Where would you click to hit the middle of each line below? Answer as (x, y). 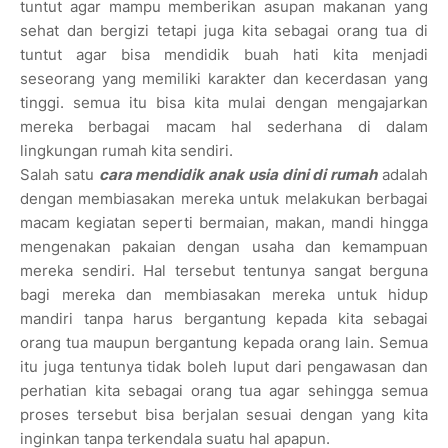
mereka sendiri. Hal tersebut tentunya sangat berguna (224, 271)
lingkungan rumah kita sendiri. (126, 151)
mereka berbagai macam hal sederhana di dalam (224, 127)
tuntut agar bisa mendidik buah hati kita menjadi (224, 55)
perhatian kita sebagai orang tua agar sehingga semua (224, 391)
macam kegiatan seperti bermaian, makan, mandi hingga (224, 223)
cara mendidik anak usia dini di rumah (238, 175)
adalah (403, 175)
